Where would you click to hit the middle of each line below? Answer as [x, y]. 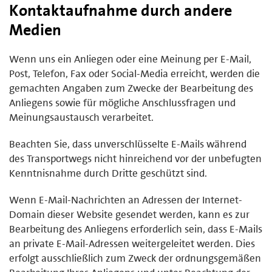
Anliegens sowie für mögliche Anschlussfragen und [122, 102]
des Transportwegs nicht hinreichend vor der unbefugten [135, 158]
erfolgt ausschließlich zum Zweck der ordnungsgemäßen [135, 258]
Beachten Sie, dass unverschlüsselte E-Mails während [128, 144]
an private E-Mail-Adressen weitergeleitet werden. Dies [132, 243]
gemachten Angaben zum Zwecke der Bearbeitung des [131, 88]
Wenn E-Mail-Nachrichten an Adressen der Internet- [126, 199]
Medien [35, 29]
